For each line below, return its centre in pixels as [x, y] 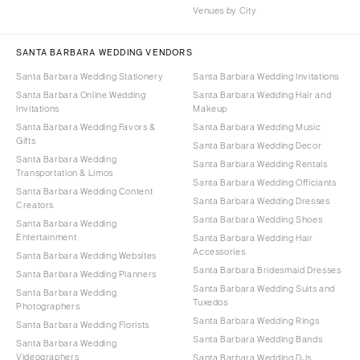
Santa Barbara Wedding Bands [258, 339]
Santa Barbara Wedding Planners [86, 274]
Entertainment [47, 237]
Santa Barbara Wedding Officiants [265, 182]
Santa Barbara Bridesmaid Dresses [267, 270]
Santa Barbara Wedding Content [85, 191]
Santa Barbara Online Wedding [81, 94]
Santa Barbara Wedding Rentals [260, 164]
